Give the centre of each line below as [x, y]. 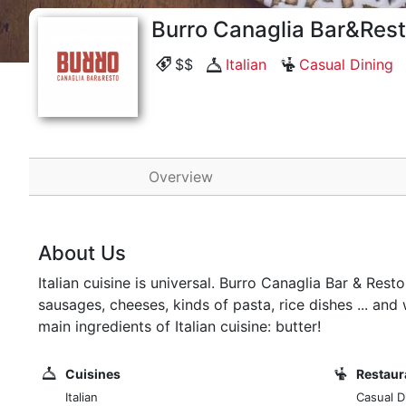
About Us [82, 253]
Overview [181, 177]
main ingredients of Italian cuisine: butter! [179, 326]
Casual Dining [346, 64]
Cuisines [93, 374]
